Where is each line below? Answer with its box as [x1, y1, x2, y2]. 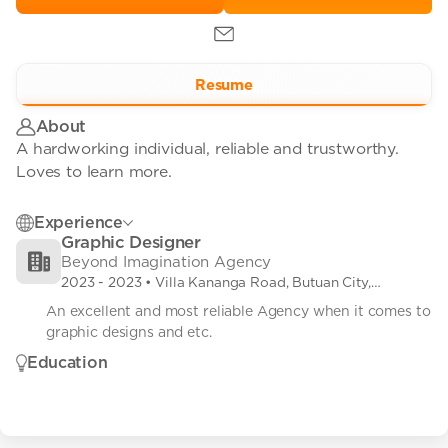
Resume [194, 75, 254, 94]
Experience [34, 213, 123, 233]
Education [27, 353, 108, 373]
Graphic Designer [61, 232, 201, 253]
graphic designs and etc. [46, 324, 212, 341]
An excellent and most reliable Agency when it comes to [46, 303, 431, 320]
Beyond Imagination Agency [61, 253, 272, 272]
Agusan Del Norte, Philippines [61, 292, 259, 309]
